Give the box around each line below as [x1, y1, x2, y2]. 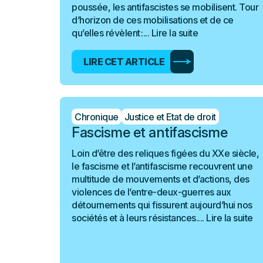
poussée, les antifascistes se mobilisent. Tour [72, 1, 258, 13]
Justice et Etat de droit [124, 110, 216, 123]
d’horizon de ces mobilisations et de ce [72, 14, 234, 26]
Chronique [75, 110, 119, 123]
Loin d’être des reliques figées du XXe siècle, [72, 147, 259, 159]
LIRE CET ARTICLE [83, 56, 164, 68]
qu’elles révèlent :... [72, 27, 151, 39]
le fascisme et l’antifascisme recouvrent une [72, 160, 252, 172]
